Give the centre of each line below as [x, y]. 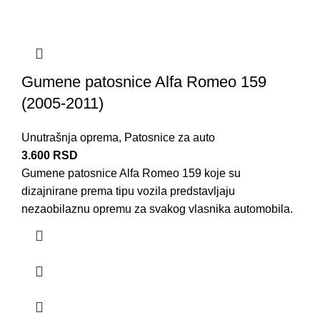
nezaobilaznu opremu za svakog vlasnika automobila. [157, 209]
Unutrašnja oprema [70, 137]
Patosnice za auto [170, 137]
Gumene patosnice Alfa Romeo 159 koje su [131, 173]
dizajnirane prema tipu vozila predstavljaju [128, 191]
